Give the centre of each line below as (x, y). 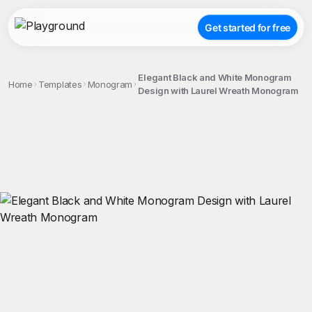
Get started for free (248, 27)
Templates (60, 84)
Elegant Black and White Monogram (215, 77)
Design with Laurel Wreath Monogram (218, 91)
